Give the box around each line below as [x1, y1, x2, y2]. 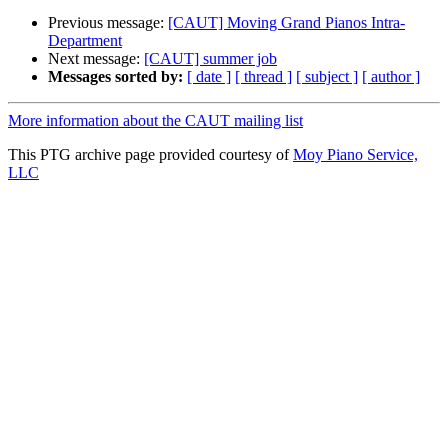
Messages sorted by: [48, 68, 183, 86]
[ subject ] [296, 68, 358, 86]
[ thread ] [235, 68, 292, 86]
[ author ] [362, 68, 420, 86]
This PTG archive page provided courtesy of [8, 146, 293, 164]
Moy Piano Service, [293, 146, 418, 164]
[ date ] [187, 68, 231, 86]
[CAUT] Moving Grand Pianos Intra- [168, 14, 405, 32]
